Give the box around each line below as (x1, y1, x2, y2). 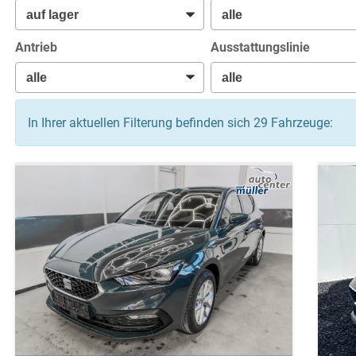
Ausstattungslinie (211, 39, 311, 55)
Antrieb (14, 39, 57, 55)
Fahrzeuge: (267, 115, 333, 131)
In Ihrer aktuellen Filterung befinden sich (27, 115, 253, 131)
